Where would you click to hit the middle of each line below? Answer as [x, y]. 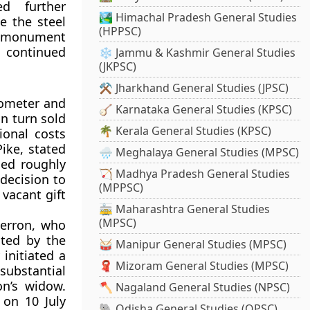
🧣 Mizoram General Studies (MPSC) [194, 266]
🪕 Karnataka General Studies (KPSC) [196, 110]
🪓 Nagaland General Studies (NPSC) [195, 288]
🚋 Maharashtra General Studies [185, 209]
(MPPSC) [121, 188]
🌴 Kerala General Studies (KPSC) [185, 131]
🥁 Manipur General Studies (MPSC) [193, 245]
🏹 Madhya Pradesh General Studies [195, 174]
